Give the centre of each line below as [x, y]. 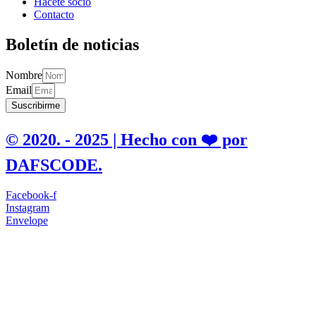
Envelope [27, 220]
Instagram [28, 207]
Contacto [54, 15]
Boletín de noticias [72, 44]
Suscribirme [36, 105]
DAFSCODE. [54, 165]
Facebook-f [31, 195]
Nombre [24, 75]
